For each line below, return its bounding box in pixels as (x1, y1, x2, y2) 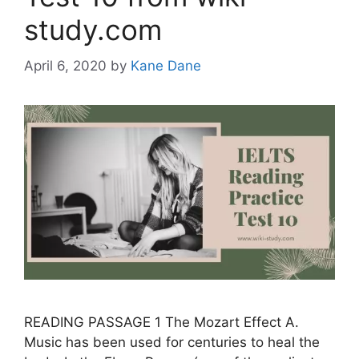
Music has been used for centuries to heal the (24, 333, 320, 350)
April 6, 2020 (24, 57, 107, 74)
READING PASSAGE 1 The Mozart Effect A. (24, 313, 299, 330)
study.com (24, 13, 162, 46)
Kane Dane (131, 57, 201, 74)
